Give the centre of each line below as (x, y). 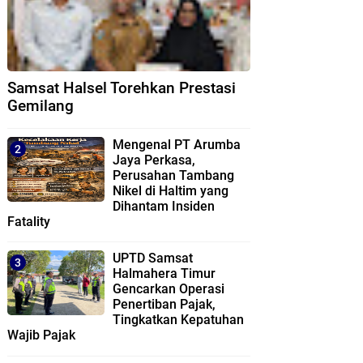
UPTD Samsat (153, 258)
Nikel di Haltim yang (171, 190)
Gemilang (41, 106)
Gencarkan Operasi (169, 289)
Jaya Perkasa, (154, 160)
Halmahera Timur (164, 274)
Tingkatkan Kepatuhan (178, 320)
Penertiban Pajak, (164, 305)
